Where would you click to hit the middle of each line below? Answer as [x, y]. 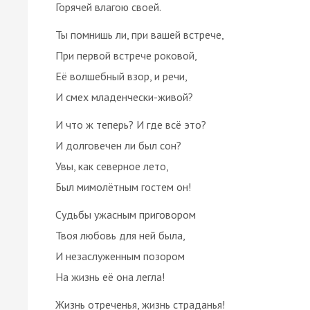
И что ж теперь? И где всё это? [131, 124]
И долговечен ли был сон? [118, 145]
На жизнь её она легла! [110, 276]
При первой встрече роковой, [126, 55]
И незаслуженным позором [120, 256]
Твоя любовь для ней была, [120, 235]
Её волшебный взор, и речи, [121, 76]
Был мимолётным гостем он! [123, 186]
